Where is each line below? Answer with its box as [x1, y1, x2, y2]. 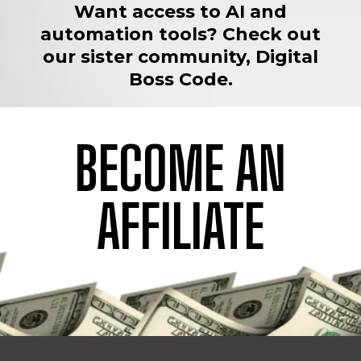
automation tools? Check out [40, 23, 321, 45]
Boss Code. [128, 68, 233, 90]
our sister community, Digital [43, 45, 318, 68]
